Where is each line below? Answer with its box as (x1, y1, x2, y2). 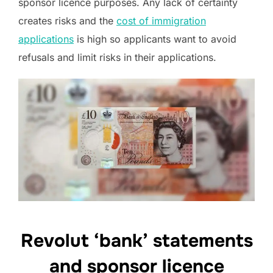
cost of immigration (116, 15, 206, 27)
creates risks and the (18, 15, 116, 27)
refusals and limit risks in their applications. (18, 51, 216, 64)
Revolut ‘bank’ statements (20, 229, 253, 252)
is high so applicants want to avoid (74, 33, 236, 46)
